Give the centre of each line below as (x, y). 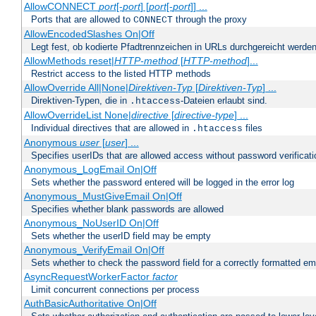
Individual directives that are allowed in (111, 128)
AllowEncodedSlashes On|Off (89, 34)
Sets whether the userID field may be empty (121, 236)
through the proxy (210, 20)
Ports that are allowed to (82, 20)
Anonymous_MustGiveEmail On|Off (103, 196)
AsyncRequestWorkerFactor (88, 277)
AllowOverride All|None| (76, 88)
